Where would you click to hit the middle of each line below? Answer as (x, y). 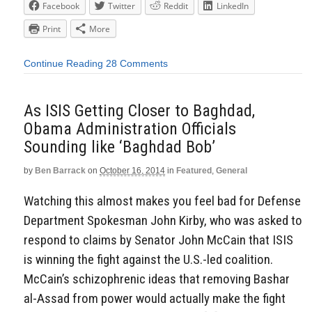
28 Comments (137, 64)
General (232, 170)
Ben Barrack (60, 170)
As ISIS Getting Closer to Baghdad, (139, 110)
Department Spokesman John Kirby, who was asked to (163, 221)
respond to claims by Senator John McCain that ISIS (158, 240)
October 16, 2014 (132, 170)
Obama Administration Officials (130, 128)
